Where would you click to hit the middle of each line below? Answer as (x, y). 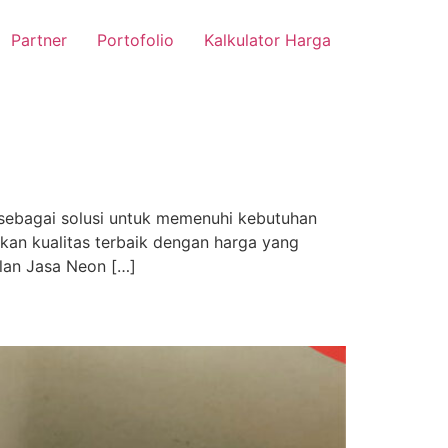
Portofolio (135, 40)
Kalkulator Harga (267, 40)
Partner (39, 40)
